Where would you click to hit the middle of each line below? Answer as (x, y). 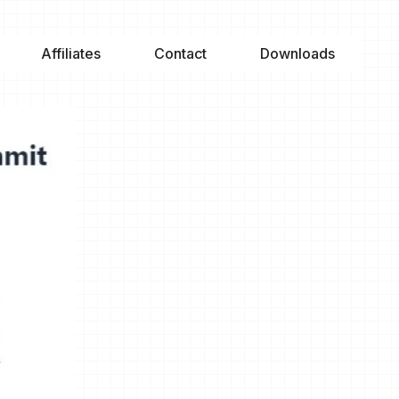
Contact (180, 53)
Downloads (297, 53)
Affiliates (71, 53)
